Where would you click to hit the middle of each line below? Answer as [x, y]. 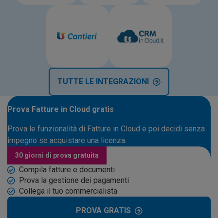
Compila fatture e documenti [67, 169]
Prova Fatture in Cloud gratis [61, 109]
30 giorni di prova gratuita [57, 155]
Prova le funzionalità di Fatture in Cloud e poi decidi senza [106, 128]
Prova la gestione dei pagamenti [74, 180]
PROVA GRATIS [103, 210]
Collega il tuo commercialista [68, 191]
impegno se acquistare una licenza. [67, 140]
